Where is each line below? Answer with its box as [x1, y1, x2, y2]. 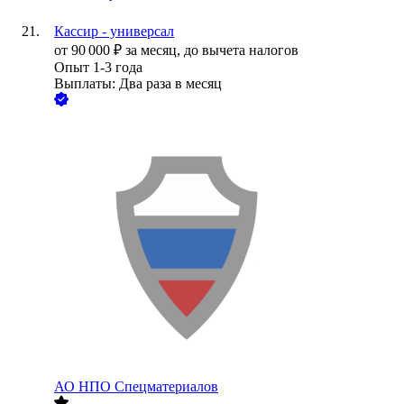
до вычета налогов [184, 42, 298, 59]
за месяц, [125, 42, 184, 59]
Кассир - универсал [54, 23, 174, 40]
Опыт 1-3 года [54, 60, 142, 76]
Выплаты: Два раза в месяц [54, 76, 222, 92]
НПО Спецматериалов [78, 379, 218, 395]
